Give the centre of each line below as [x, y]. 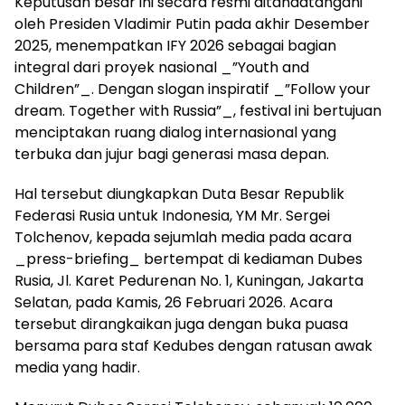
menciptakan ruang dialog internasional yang [175, 132]
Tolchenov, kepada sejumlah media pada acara [183, 237]
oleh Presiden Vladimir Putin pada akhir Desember [192, 24]
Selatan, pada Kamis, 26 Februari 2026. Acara [174, 302]
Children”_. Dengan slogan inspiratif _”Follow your [193, 89]
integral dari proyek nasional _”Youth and [162, 67]
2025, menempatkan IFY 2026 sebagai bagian [175, 45]
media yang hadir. [77, 367]
